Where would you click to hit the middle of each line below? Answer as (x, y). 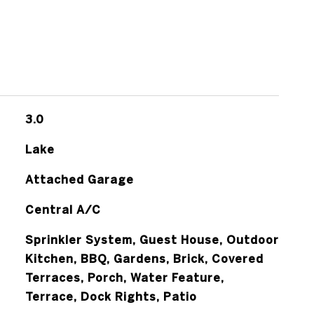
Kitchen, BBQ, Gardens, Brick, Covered (144, 228)
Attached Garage (79, 149)
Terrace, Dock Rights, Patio (111, 266)
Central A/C (63, 179)
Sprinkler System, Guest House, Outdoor (152, 209)
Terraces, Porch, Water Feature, (124, 247)
